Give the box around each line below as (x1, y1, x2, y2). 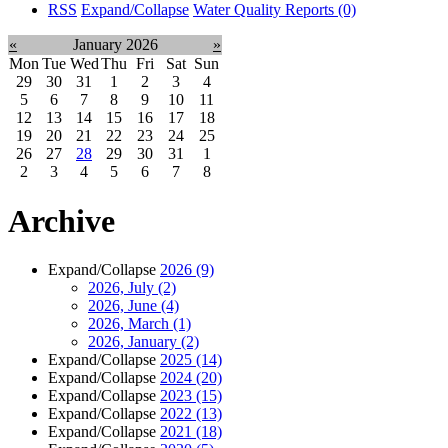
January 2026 (73, 36, 158, 54)
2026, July (88, 278, 158, 296)
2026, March (88, 314, 173, 332)
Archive (8, 202, 115, 239)
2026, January (88, 332, 181, 350)
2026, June (88, 296, 161, 314)
